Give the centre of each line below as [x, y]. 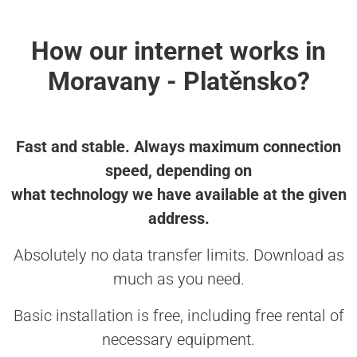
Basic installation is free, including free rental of [178, 316]
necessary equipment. [178, 340]
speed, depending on [178, 171]
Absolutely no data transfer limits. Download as [178, 255]
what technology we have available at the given [178, 195]
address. [178, 219]
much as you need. [178, 279]
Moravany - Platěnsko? [178, 82]
